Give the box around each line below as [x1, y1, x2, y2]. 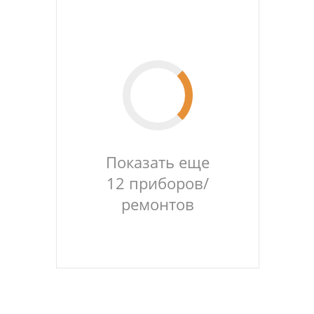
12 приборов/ [107, 172, 209, 193]
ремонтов [121, 193, 194, 214]
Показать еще [106, 151, 210, 172]
